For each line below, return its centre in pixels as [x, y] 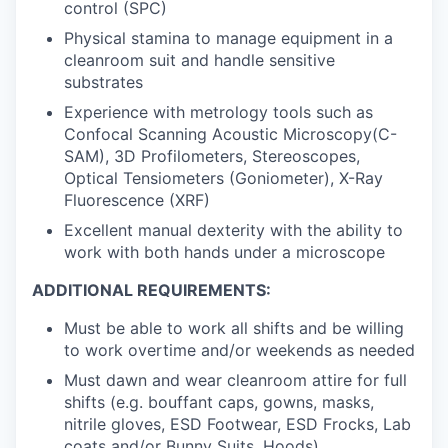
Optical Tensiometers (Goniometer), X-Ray [223, 177]
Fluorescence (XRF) [137, 199]
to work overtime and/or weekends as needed [239, 349]
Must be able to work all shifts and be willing [234, 327]
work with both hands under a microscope [224, 251]
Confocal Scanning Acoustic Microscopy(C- [230, 133]
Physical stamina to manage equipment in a [228, 37]
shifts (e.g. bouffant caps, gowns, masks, [219, 401]
